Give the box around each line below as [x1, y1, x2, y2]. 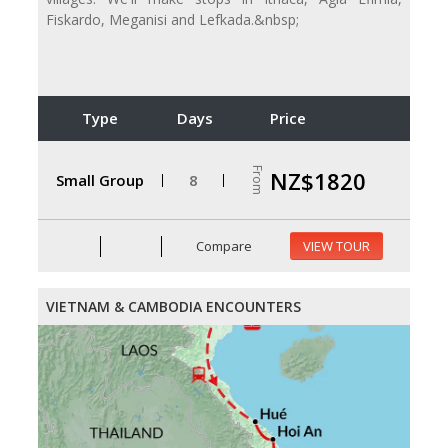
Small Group [56, 169, 144, 190]
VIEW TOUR [303, 237, 370, 256]
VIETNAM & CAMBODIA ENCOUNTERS [46, 297, 301, 317]
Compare [193, 236, 253, 255]
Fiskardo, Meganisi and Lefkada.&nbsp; [46, 10, 299, 30]
